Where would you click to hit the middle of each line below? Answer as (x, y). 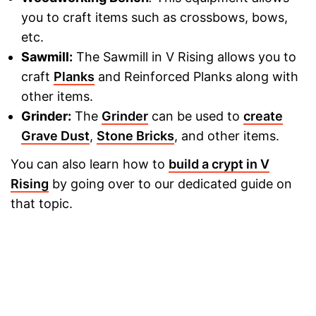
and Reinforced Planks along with (196, 76)
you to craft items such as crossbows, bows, (154, 17)
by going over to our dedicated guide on (170, 184)
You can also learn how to (90, 164)
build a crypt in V (219, 164)
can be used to (196, 116)
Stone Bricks (135, 135)
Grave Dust (55, 135)
